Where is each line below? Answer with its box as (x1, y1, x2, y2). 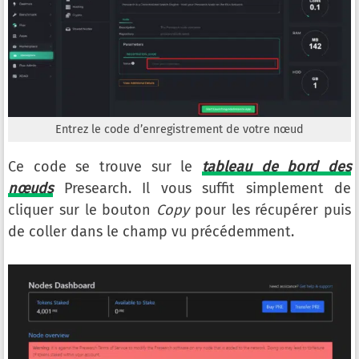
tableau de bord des (202, 158, 351, 176)
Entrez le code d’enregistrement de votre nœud (55, 123, 304, 137)
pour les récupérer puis (194, 201, 351, 220)
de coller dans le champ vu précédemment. (8, 223, 294, 241)
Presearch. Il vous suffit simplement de (53, 179, 351, 198)
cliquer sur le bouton (8, 201, 156, 220)
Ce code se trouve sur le (8, 158, 202, 176)
